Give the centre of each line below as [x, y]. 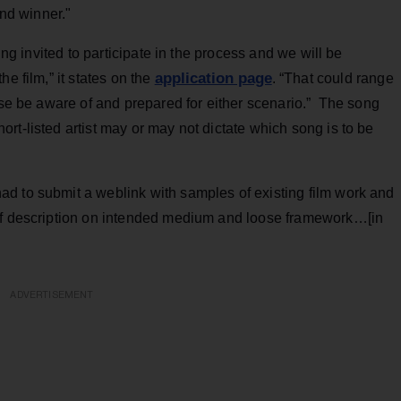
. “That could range [333, 79]
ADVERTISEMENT [52, 295]
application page [213, 79]
